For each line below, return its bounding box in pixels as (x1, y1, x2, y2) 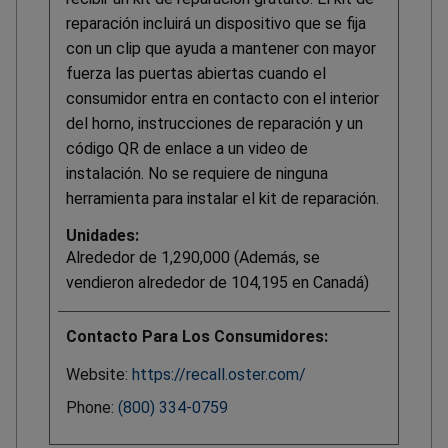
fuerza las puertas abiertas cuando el (66, 64, 326, 84)
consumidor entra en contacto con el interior (66, 89, 379, 109)
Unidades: (66, 226, 139, 246)
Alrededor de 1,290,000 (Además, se (66, 248, 320, 268)
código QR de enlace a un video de (66, 139, 308, 159)
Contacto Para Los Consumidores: (66, 327, 328, 347)
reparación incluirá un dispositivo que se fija (66, 14, 366, 34)
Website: (66, 365, 132, 385)
